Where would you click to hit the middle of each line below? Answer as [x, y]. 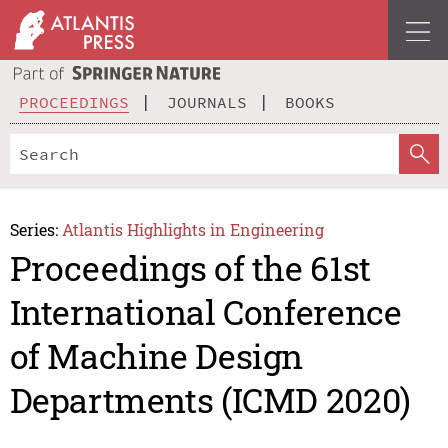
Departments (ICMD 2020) [210, 400]
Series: [33, 229]
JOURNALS [207, 101]
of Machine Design [156, 356]
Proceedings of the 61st [190, 268]
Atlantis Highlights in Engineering [193, 229]
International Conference [205, 312]
